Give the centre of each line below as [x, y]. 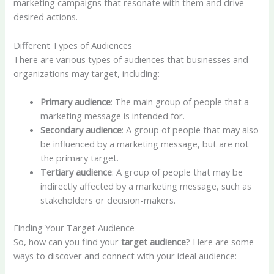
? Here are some [220, 241]
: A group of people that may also [191, 129]
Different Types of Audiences [73, 45]
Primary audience [76, 101]
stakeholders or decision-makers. [108, 200]
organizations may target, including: [87, 73]
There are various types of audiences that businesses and [131, 59]
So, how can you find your [68, 241]
